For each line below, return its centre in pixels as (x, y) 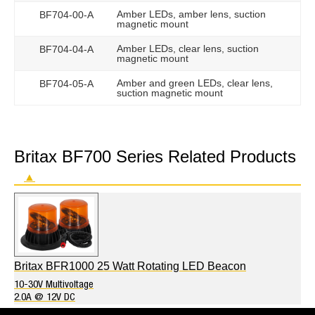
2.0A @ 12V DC (45, 297)
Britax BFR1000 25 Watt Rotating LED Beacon (130, 266)
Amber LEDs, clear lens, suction (188, 49)
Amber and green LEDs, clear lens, (195, 83)
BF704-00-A (66, 15)
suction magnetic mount (170, 93)
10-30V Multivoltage (54, 285)
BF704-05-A (66, 84)
